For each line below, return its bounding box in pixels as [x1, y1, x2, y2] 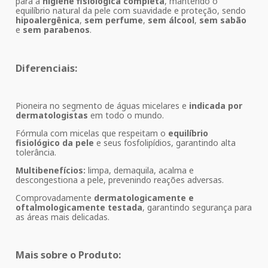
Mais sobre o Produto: [16, 248, 121, 262]
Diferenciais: [16, 61, 77, 75]
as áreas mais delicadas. [16, 211, 109, 223]
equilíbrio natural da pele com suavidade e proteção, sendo [16, 5, 246, 17]
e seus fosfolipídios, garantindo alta [94, 137, 236, 149]
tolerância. [16, 147, 56, 159]
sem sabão [199, 14, 246, 26]
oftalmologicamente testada [16, 202, 142, 214]
